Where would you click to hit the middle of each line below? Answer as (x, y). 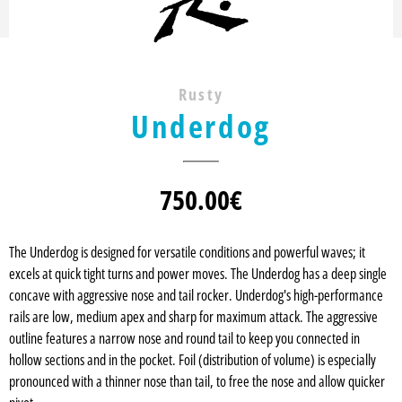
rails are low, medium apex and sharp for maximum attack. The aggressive (193, 317)
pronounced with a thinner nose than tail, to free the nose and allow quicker (197, 382)
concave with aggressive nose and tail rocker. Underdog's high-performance (196, 296)
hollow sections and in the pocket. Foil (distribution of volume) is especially (192, 360)
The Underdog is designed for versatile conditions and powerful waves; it (187, 253)
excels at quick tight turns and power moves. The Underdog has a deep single (198, 274)
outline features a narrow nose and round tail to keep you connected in (184, 339)
